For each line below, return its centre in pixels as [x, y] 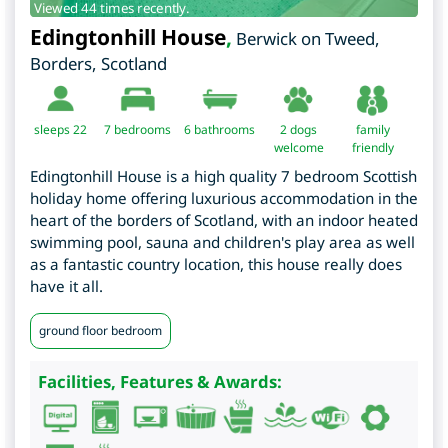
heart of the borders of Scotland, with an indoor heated [224, 220]
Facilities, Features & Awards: [160, 382]
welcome [298, 148]
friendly [372, 148]
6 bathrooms [219, 130]
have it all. [66, 286]
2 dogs [298, 130]
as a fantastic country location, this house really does [216, 264]
